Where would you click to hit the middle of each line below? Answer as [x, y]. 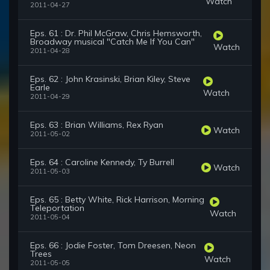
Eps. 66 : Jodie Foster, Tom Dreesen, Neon [113, 246]
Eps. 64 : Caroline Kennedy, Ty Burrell [102, 162]
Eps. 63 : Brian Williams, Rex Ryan [97, 125]
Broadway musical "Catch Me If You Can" [112, 42]
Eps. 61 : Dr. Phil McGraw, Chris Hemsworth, [116, 33]
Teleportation [57, 208]
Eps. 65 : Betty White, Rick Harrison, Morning [117, 200]
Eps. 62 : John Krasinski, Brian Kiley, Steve [110, 79]
